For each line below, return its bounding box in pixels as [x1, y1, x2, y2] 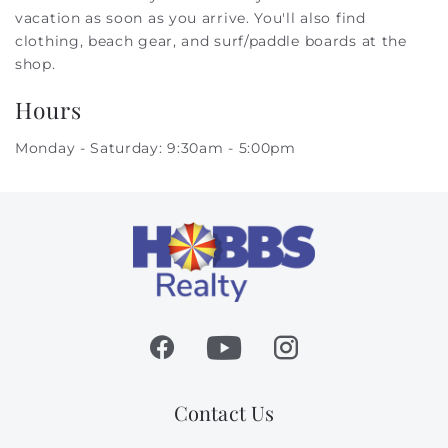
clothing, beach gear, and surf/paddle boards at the [15, 32, 407, 50]
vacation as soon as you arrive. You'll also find [15, 9, 366, 27]
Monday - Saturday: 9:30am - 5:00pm [15, 138, 296, 157]
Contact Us [173, 399, 275, 427]
